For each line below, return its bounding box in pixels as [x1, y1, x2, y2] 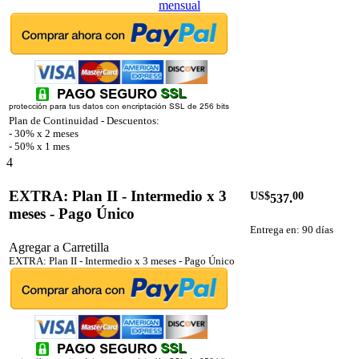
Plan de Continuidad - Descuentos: [9, 115, 159, 127]
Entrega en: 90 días [250, 223, 333, 236]
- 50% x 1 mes [9, 140, 70, 153]
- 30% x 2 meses [9, 127, 79, 140]
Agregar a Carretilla [9, 240, 109, 255]
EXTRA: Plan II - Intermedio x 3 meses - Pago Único [9, 255, 235, 268]
